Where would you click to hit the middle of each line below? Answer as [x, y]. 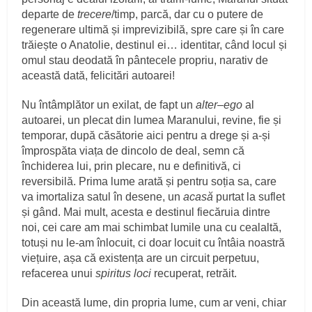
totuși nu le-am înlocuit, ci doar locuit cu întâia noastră [154, 243]
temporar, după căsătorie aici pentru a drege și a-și [146, 136]
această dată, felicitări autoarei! [99, 76]
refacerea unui [59, 274]
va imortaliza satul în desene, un [103, 197]
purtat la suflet [251, 197]
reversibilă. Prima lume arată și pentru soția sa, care [149, 182]
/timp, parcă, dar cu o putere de [188, 15]
